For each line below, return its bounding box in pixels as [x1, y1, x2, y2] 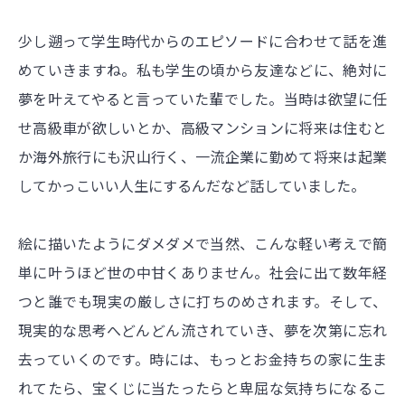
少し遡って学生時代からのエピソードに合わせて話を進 [18, 30, 387, 52]
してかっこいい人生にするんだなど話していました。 [18, 174, 365, 197]
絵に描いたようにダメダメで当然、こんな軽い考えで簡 [18, 232, 387, 255]
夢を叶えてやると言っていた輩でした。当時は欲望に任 [18, 88, 387, 110]
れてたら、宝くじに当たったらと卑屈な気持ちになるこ [18, 377, 387, 400]
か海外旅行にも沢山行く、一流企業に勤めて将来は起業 [18, 146, 387, 168]
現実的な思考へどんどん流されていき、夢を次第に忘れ [18, 319, 387, 342]
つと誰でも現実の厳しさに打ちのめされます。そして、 [18, 290, 387, 313]
